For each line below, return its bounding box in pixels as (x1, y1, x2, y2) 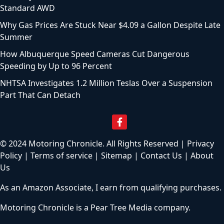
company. (152, 202, 190, 213)
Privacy (187, 138, 214, 149)
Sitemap (101, 150, 132, 161)
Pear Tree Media (90, 202, 152, 213)
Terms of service (30, 150, 92, 161)
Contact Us (140, 150, 182, 161)
